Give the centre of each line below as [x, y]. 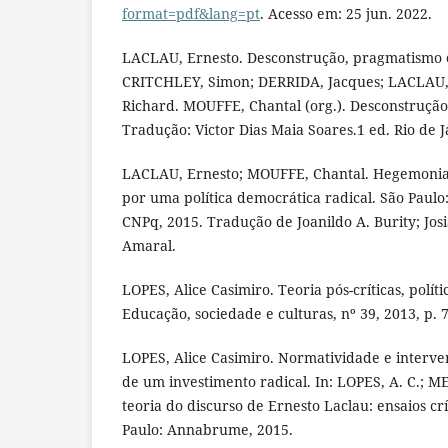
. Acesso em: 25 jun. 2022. [346, 13]
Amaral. [149, 245]
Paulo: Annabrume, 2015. [207, 429]
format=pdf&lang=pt [191, 13]
